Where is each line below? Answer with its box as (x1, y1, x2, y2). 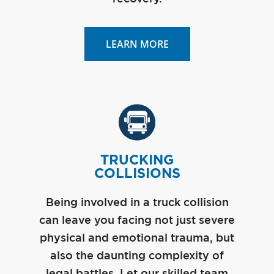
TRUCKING (100, 151, 174, 168)
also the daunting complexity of (50, 251, 224, 261)
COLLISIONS (94, 165, 180, 181)
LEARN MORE (105, 37, 169, 51)
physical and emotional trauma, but (40, 233, 234, 243)
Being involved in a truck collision (45, 198, 229, 208)
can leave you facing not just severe (39, 215, 235, 226)
